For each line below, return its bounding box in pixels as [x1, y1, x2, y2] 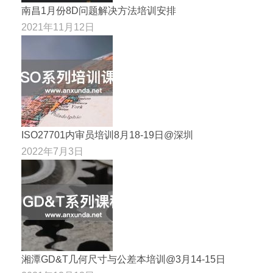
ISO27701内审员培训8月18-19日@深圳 [21, 129, 193, 140]
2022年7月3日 [21, 146, 83, 157]
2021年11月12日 [21, 21, 94, 32]
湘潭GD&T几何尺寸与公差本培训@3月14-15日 [21, 253, 225, 264]
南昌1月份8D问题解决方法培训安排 [21, 5, 176, 16]
